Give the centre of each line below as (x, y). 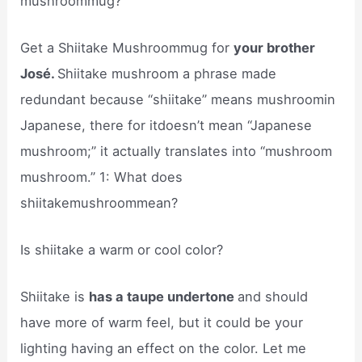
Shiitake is (55, 297)
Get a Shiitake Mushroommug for (127, 47)
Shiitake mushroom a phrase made (167, 73)
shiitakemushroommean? (99, 202)
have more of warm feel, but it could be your (162, 323)
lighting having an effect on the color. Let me (164, 349)
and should (273, 297)
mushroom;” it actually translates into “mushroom (177, 151)
